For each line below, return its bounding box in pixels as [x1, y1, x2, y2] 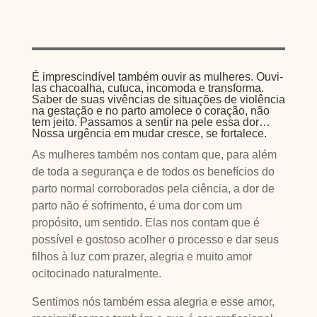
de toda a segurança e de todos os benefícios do [31, 166, 275, 178]
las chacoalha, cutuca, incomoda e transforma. [31, 82, 264, 94]
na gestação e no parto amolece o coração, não [31, 105, 270, 117]
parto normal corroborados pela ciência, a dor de [31, 183, 275, 195]
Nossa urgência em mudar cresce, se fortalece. [31, 127, 267, 139]
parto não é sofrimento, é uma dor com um [31, 200, 242, 212]
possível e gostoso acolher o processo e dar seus [31, 234, 279, 246]
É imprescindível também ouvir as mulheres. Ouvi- [31, 71, 283, 83]
